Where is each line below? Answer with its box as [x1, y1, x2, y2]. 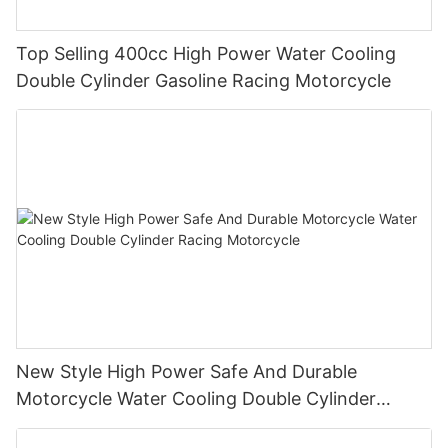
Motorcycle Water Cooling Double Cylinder [16, 388, 376, 410]
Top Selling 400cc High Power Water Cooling [16, 42, 396, 64]
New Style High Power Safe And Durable [16, 361, 357, 383]
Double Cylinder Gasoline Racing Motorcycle [16, 69, 391, 91]
